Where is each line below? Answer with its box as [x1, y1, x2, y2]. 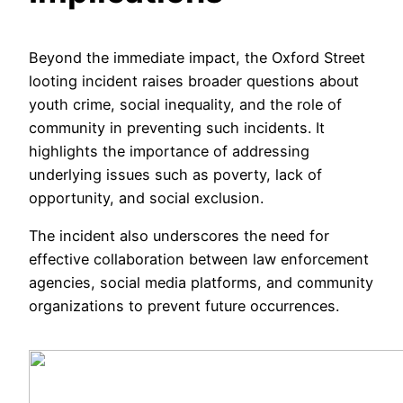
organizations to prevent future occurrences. [29, 297, 339, 316]
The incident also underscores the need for [29, 227, 329, 246]
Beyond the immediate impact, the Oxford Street [29, 49, 365, 67]
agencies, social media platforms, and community [29, 273, 373, 292]
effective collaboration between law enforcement [29, 250, 369, 269]
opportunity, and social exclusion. [29, 189, 264, 208]
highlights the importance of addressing [29, 142, 309, 161]
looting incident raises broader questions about [29, 72, 359, 91]
